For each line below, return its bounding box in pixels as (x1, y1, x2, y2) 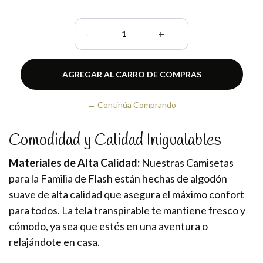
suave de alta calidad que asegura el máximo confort (9, 187, 244, 201)
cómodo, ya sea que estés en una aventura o (9, 219, 208, 232)
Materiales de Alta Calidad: (9, 156, 140, 169)
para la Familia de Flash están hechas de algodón (9, 171, 227, 185)
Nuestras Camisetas (140, 156, 234, 169)
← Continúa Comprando (87, 99, 176, 110)
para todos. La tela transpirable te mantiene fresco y (9, 203, 245, 217)
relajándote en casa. (9, 235, 100, 248)
